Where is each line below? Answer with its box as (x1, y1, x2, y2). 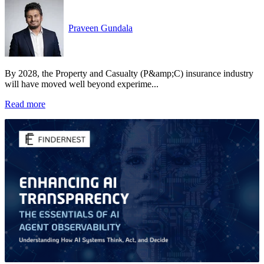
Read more (5, 98, 45, 109)
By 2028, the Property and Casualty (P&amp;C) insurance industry (5, 68, 253, 78)
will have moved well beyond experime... (5, 78, 159, 89)
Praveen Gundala (68, 22, 133, 33)
